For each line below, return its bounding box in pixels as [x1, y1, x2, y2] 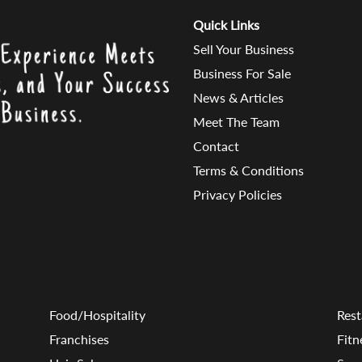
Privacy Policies [193, 186, 282, 202]
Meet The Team [193, 113, 280, 129]
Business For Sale [193, 65, 291, 81]
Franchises [48, 330, 109, 347]
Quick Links [193, 16, 259, 32]
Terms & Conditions [193, 162, 304, 178]
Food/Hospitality [48, 306, 145, 322]
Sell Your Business [193, 40, 294, 57]
